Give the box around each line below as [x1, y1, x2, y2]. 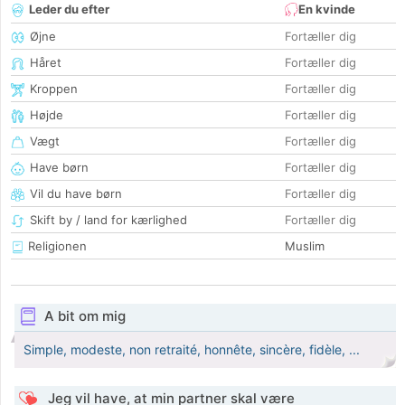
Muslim [285, 239, 325, 254]
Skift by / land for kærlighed [30, 212, 187, 228]
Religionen [24, 239, 87, 254]
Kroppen [30, 81, 78, 97]
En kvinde [298, 2, 355, 17]
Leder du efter [29, 2, 109, 17]
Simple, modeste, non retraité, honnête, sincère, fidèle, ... [24, 342, 360, 358]
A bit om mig [43, 307, 126, 325]
